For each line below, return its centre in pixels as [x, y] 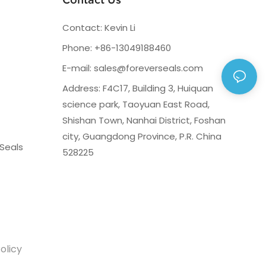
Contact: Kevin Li [99, 27]
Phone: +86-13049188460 [116, 47]
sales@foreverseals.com [148, 68]
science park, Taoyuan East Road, [136, 104]
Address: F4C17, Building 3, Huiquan [137, 88]
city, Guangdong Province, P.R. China [142, 136]
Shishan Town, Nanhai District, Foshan [144, 120]
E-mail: [78, 68]
